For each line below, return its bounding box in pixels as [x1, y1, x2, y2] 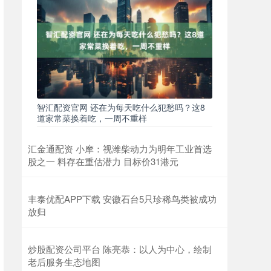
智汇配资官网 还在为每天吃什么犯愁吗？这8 [37, 101, 205, 114]
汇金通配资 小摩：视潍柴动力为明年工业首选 [28, 142, 212, 155]
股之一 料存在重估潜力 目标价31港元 [28, 155, 178, 168]
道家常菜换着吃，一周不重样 [37, 112, 147, 125]
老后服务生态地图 [28, 255, 100, 269]
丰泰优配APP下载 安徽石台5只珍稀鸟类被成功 [28, 192, 217, 206]
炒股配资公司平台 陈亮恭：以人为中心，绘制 [28, 243, 212, 256]
